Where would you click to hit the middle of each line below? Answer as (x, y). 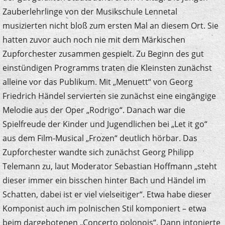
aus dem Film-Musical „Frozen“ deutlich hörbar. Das (100, 138)
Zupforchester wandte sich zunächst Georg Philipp (98, 152)
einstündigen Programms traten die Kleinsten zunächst (107, 68)
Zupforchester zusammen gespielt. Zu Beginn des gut (103, 53)
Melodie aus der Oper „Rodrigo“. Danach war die (94, 110)
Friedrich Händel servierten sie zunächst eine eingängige (109, 96)
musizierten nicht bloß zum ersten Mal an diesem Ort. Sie (110, 25)
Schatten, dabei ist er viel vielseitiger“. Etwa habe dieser (107, 194)
